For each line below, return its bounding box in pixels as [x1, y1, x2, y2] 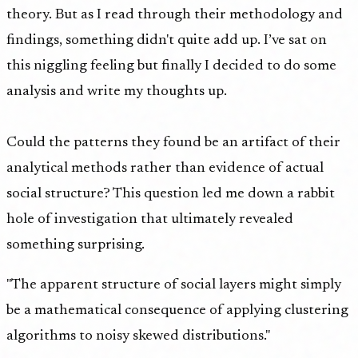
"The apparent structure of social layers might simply [6, 277, 341, 292]
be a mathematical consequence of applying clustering [6, 303, 348, 318]
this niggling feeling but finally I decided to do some [6, 58, 336, 74]
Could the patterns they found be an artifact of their [6, 135, 340, 150]
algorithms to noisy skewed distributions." [6, 328, 270, 344]
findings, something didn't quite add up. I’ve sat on [6, 33, 327, 48]
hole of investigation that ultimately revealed [6, 212, 293, 227]
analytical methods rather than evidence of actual [6, 161, 324, 176]
